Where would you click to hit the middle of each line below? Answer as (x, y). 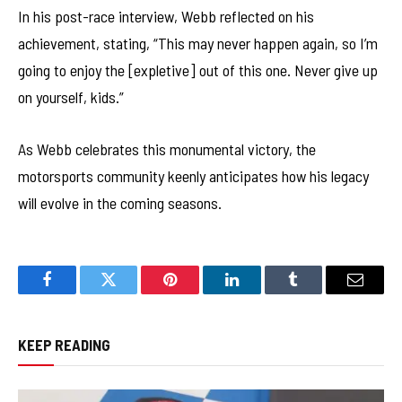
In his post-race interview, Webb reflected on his (166, 16)
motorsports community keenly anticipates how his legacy (193, 175)
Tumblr (316, 293)
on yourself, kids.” (71, 96)
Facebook (77, 293)
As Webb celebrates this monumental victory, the (167, 149)
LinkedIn (260, 293)
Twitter (131, 293)
